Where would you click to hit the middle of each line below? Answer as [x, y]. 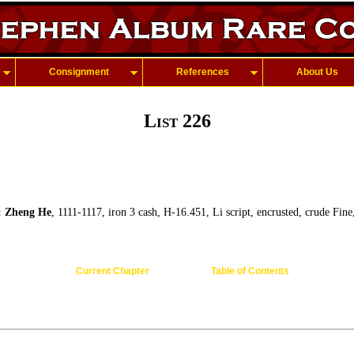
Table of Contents [250, 271]
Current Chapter [112, 271]
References [203, 72]
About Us [317, 72]
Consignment [79, 72]
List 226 [177, 121]
